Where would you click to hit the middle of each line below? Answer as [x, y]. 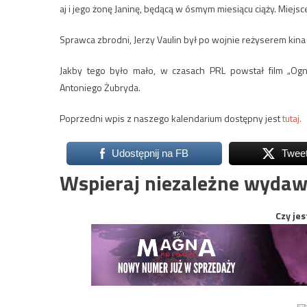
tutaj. [292, 119]
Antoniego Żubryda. [100, 88]
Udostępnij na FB [150, 153]
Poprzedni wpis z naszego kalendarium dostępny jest [171, 119]
